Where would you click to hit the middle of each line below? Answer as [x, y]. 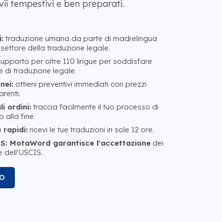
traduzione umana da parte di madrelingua [80, 38]
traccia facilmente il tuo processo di [95, 107]
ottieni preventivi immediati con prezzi [80, 84]
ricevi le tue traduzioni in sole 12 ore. [91, 129]
